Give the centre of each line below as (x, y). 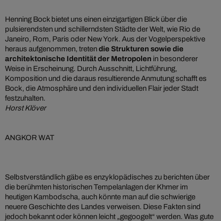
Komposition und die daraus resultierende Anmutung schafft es (106, 79)
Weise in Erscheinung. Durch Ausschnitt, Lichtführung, (91, 69)
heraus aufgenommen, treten (52, 49)
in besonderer (175, 59)
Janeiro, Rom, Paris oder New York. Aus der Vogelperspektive (105, 39)
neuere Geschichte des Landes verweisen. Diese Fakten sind (103, 207)
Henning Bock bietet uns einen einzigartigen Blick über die (96, 19)
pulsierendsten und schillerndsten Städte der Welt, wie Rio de (103, 29)
